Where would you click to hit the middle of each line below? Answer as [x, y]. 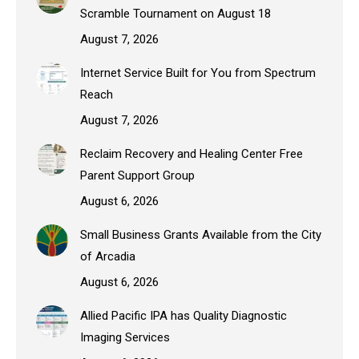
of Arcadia [108, 257]
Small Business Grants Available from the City [201, 235]
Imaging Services [125, 338]
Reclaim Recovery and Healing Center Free [192, 154]
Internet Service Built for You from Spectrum [198, 73]
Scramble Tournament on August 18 [175, 14]
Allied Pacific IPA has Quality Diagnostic [184, 316]
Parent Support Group [137, 176]
